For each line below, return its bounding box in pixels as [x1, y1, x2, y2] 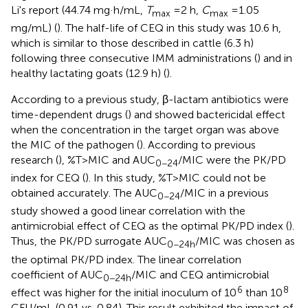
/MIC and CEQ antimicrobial [131, 267, 269, 281]
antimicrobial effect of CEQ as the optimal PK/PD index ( [11, 219, 289, 233]
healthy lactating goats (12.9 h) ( [11, 66, 166, 80]
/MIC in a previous [180, 186, 269, 200]
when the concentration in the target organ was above [11, 122, 279, 136]
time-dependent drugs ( [11, 107, 128, 121]
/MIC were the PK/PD [178, 153, 286, 166]
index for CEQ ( [11, 171, 85, 185]
